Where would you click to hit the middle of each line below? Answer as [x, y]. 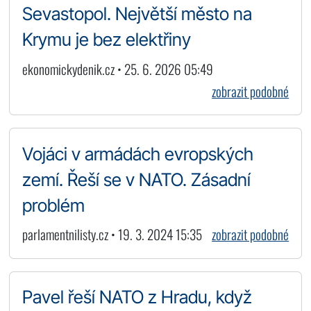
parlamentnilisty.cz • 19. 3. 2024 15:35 [112, 235]
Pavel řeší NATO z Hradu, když [137, 297]
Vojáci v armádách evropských [137, 153]
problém [53, 205]
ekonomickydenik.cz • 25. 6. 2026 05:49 [117, 69]
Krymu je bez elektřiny [106, 40]
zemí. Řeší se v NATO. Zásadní [136, 179]
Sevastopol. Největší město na [137, 14]
